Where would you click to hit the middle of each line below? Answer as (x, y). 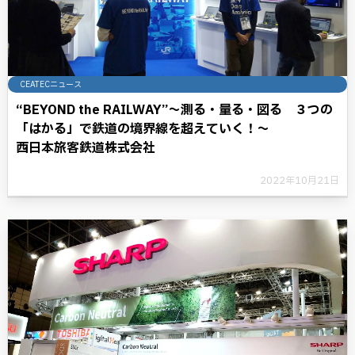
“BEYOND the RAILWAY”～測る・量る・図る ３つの (174, 110)
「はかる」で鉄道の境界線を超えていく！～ (143, 129)
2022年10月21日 (300, 181)
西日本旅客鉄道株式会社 (86, 148)
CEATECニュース (51, 84)
